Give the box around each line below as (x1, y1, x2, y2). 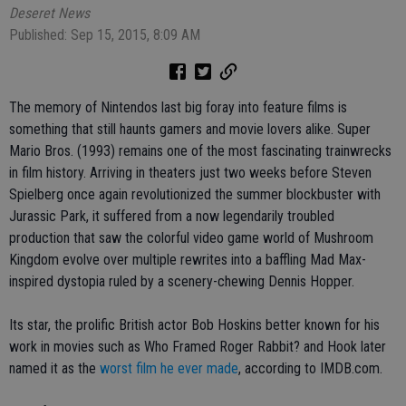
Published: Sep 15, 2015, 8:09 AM (9, 25, 200, 43)
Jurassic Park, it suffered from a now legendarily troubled (9, 207, 334, 225)
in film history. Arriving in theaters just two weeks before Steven (9, 163, 372, 181)
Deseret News (9, 4, 90, 22)
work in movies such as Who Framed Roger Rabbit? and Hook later (9, 337, 386, 355)
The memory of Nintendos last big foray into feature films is (9, 98, 347, 116)
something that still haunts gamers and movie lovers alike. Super (9, 120, 371, 138)
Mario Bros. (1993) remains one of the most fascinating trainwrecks (9, 141, 391, 159)
